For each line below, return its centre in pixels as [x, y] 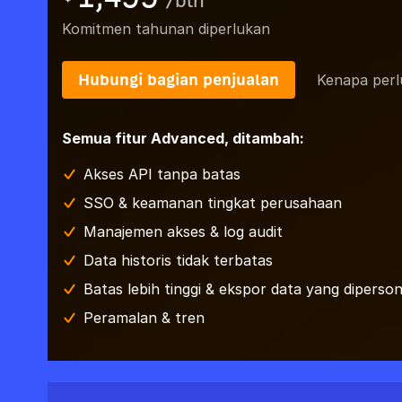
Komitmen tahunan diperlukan [166, 29]
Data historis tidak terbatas [178, 260]
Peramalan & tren [144, 318]
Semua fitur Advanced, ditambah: [183, 138]
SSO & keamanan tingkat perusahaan [212, 203]
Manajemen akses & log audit [183, 232]
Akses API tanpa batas [162, 174]
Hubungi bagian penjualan [178, 79]
